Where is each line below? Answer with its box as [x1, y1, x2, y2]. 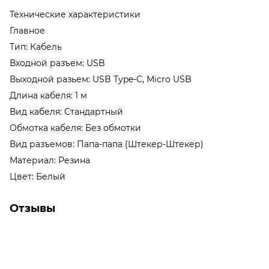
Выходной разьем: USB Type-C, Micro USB [10, 73, 194, 85]
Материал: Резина [10, 154, 92, 166]
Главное [10, 25, 47, 36]
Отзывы [10, 202, 55, 214]
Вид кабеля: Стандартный [10, 106, 125, 117]
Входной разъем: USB [10, 57, 107, 68]
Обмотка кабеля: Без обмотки [10, 122, 144, 133]
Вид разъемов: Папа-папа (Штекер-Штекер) [10, 138, 206, 150]
